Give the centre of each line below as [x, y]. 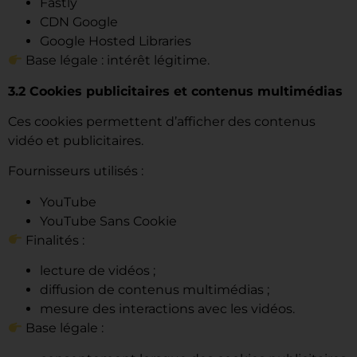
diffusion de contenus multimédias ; [155, 290]
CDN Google [79, 22]
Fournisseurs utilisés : [76, 171]
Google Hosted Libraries [116, 41]
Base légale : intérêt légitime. [116, 61]
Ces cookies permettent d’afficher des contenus [162, 122]
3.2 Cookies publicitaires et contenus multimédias [175, 91]
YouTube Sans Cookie [108, 221]
